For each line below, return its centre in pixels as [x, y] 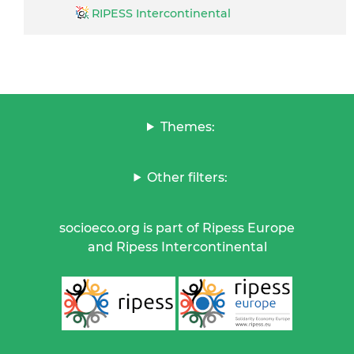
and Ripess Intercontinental [177, 247]
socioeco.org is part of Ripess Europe [177, 228]
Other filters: [188, 177]
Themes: [187, 126]
